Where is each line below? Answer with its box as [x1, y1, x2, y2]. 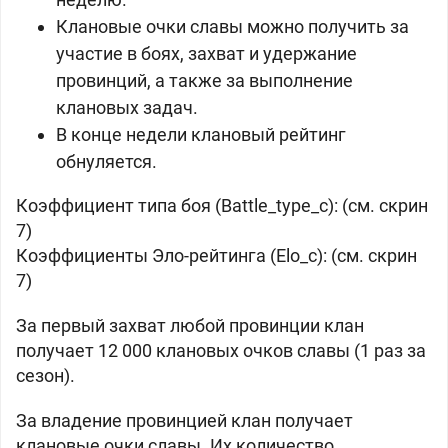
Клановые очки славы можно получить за [56, 16, 409, 37]
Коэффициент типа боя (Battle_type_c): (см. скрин [16, 195, 428, 216]
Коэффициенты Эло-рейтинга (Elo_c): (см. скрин [16, 245, 417, 266]
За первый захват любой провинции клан [16, 315, 364, 336]
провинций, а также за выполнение [56, 70, 353, 91]
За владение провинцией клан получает [16, 410, 353, 431]
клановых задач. [56, 97, 198, 118]
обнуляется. [56, 151, 157, 172]
